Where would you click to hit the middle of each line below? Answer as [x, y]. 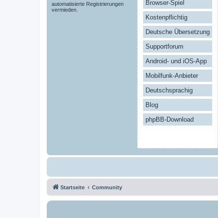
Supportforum [164, 46]
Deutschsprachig [169, 90]
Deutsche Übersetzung [178, 32]
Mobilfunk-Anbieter [172, 75]
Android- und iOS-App [176, 61]
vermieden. [65, 9]
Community [107, 187]
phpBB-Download [170, 119]
